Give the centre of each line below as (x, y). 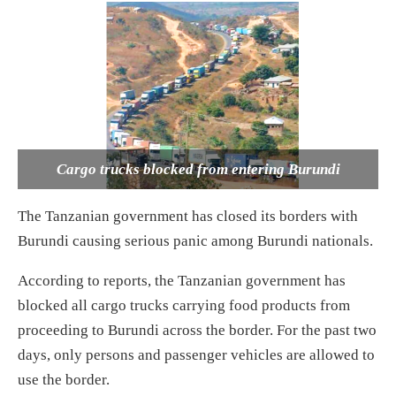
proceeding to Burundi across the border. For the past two (197, 331)
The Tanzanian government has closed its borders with (188, 217)
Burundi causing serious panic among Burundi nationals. (195, 241)
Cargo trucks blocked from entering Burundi (198, 170)
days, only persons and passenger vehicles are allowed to (196, 355)
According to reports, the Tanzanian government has (182, 281)
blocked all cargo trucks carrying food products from (184, 306)
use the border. (64, 380)
